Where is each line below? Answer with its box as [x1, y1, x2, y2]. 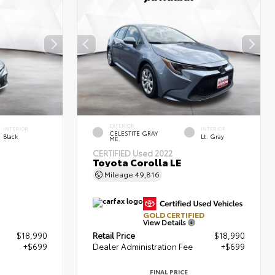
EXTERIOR [109, 122, 134, 130]
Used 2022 [133, 147, 173, 159]
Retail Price [93, 230, 136, 241]
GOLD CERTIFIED [143, 209, 205, 220]
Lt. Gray [201, 132, 225, 141]
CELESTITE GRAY [109, 129, 158, 137]
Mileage [103, 169, 136, 180]
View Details [143, 217, 188, 228]
